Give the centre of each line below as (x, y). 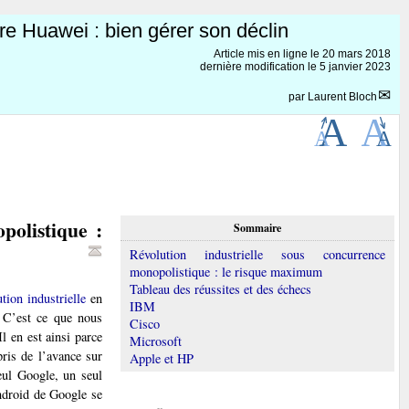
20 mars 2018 (357, 53)
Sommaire (257, 227)
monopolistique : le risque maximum (226, 271)
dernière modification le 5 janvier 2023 (295, 66)
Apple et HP (162, 358)
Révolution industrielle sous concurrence (257, 254)
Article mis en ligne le (268, 53)
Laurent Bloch (342, 96)
